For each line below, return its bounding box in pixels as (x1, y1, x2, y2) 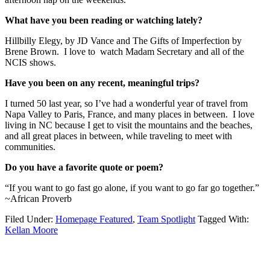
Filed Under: (5, 214, 55, 225)
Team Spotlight (137, 214, 195, 225)
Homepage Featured (55, 214, 133, 225)
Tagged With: (198, 214, 249, 225)
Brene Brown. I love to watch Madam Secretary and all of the (5, 46, 244, 57)
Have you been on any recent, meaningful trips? (5, 78, 199, 89)
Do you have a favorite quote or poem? (5, 162, 163, 173)
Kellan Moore (5, 225, 58, 236)
